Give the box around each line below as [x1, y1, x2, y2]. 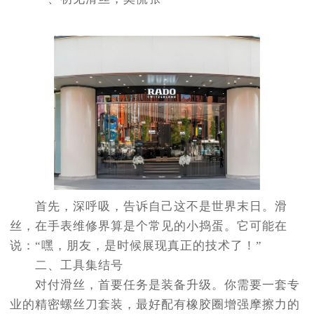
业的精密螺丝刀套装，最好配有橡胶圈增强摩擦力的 [10, 298, 300, 312]
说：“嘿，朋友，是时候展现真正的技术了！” [10, 239, 262, 253]
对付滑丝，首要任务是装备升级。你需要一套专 [10, 278, 300, 292]
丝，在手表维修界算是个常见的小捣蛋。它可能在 [10, 219, 287, 233]
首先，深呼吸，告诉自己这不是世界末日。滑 [10, 200, 287, 214]
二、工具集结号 [10, 259, 123, 273]
